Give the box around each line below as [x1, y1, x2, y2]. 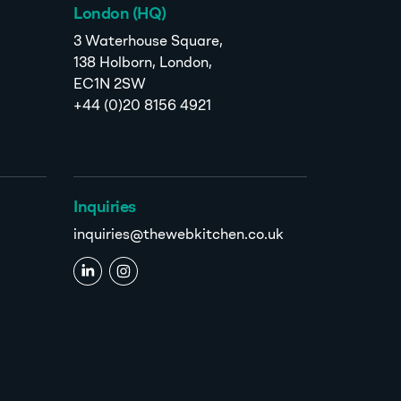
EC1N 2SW [73, 78, 146, 93]
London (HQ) [73, 6, 166, 23]
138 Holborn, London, [73, 56, 212, 72]
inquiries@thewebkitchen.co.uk [73, 228, 284, 243]
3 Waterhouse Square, [73, 35, 223, 50]
